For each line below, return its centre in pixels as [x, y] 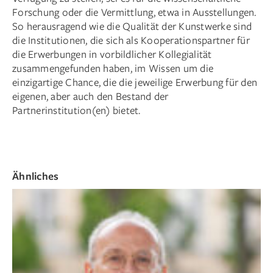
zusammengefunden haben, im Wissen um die [113, 68]
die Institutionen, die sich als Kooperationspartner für [131, 40]
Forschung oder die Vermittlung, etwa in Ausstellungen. [134, 12]
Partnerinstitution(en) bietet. [76, 110]
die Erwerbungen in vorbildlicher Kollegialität [112, 54]
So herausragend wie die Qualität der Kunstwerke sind [132, 26]
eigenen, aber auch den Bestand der [90, 96]
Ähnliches [36, 175]
